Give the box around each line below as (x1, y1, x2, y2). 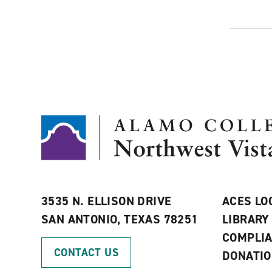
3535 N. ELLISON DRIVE (41, 193, 172, 209)
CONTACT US (54, 245, 118, 260)
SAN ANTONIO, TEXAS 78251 (41, 211, 199, 227)
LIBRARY (222, 211, 270, 227)
